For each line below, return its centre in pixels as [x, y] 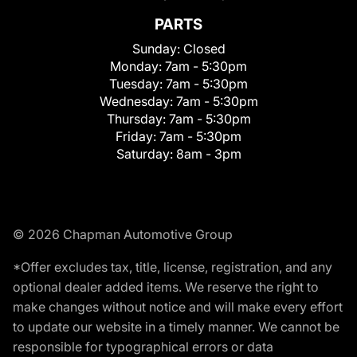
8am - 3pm [208, 153]
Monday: [137, 66]
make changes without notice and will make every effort [178, 306]
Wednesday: [137, 101]
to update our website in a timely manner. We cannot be [176, 326]
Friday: [137, 136]
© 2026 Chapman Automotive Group [123, 234]
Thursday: [137, 118]
